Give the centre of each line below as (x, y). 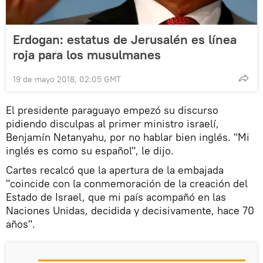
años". (21, 224)
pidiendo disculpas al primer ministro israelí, (112, 124)
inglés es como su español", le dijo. (90, 151)
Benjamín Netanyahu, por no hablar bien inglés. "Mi (128, 137)
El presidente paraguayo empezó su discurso (112, 110)
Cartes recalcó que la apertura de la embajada (115, 170)
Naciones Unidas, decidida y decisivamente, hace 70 (130, 211)
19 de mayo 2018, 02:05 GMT (67, 80)
